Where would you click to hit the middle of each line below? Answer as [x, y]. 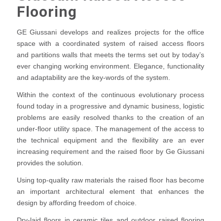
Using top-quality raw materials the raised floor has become [110, 180]
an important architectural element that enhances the [110, 191]
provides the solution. [50, 163]
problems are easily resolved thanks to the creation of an [110, 117]
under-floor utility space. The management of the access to [110, 129]
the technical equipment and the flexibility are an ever [110, 140]
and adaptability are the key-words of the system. [93, 78]
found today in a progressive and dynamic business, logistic [110, 106]
